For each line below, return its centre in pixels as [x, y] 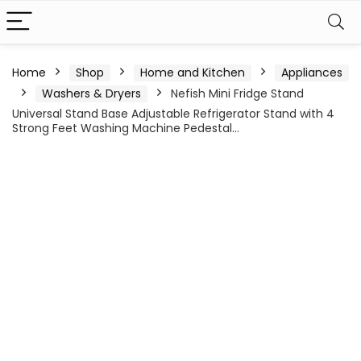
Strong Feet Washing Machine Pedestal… [126, 128]
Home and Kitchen [193, 73]
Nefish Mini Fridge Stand [237, 93]
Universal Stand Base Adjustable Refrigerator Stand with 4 [173, 114]
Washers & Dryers [91, 93]
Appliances [312, 73]
